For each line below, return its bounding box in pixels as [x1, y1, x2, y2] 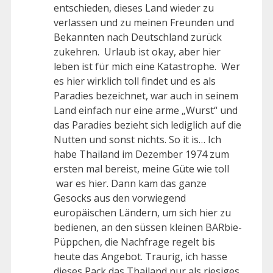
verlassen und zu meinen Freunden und [54, 16, 234, 30]
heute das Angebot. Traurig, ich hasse [54, 250, 227, 264]
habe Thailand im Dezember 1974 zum [54, 147, 229, 161]
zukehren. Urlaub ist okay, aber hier [54, 45, 221, 59]
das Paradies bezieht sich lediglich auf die [54, 118, 241, 132]
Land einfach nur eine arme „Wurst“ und [54, 104, 238, 118]
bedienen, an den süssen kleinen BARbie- [54, 221, 242, 235]
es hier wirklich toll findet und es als [54, 74, 216, 88]
